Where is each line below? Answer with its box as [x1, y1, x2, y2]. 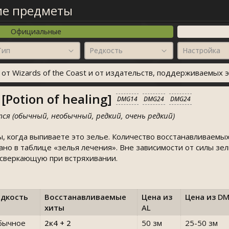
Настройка [182, 45, 220, 55]
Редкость [89, 45, 123, 55]
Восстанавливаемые [44, 192, 126, 202]
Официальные [11, 27, 61, 36]
